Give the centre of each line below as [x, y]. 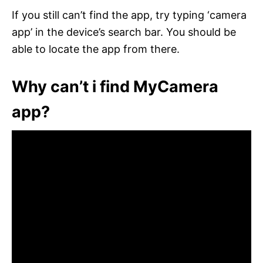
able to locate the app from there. [96, 49]
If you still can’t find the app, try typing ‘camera [129, 15]
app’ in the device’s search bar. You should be [124, 32]
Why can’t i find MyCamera [115, 86]
